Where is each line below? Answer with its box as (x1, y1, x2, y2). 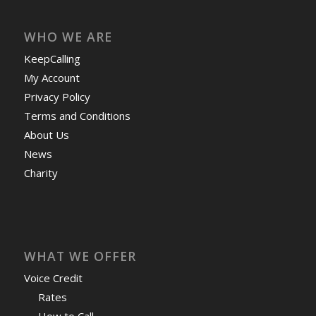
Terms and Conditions (23, 108, 130, 123)
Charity (23, 165, 58, 180)
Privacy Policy (23, 89, 90, 104)
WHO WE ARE (23, 28, 112, 45)
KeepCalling (23, 51, 80, 66)
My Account (23, 70, 80, 85)
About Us (23, 127, 69, 142)
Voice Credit (23, 270, 83, 285)
